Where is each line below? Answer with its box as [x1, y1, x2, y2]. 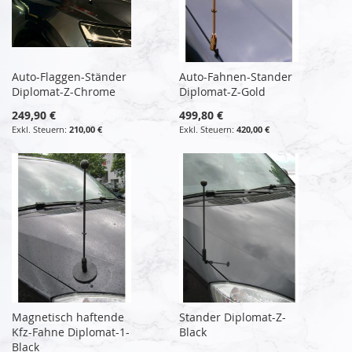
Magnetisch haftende [12, 309, 124, 324]
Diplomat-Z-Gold [179, 83, 266, 99]
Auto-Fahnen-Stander [179, 68, 293, 84]
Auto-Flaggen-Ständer [12, 68, 126, 84]
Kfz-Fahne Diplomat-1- [12, 324, 130, 339]
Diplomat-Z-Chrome [12, 83, 115, 99]
